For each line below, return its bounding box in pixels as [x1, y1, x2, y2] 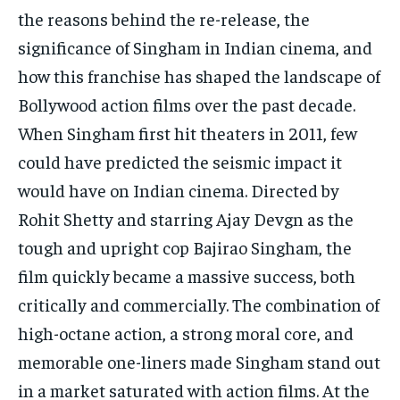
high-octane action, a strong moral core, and [18, 321, 354, 345]
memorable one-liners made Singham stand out [18, 350, 380, 373]
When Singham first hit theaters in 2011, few [18, 121, 357, 145]
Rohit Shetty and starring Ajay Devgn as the [18, 207, 354, 230]
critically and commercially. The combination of [18, 293, 379, 316]
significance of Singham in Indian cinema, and [18, 36, 372, 59]
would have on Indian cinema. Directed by [18, 179, 339, 202]
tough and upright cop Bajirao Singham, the [18, 236, 352, 259]
